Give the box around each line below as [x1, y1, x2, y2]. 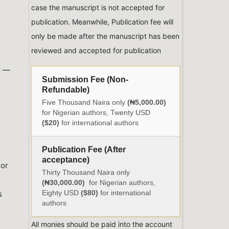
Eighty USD [42, 189, 81, 197]
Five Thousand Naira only [42, 98, 127, 107]
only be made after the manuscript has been [31, 32, 179, 41]
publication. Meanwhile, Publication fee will [31, 17, 173, 27]
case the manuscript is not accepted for [31, 3, 165, 12]
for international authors [59, 119, 139, 127]
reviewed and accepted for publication [31, 46, 161, 55]
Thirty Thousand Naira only [42, 168, 130, 177]
